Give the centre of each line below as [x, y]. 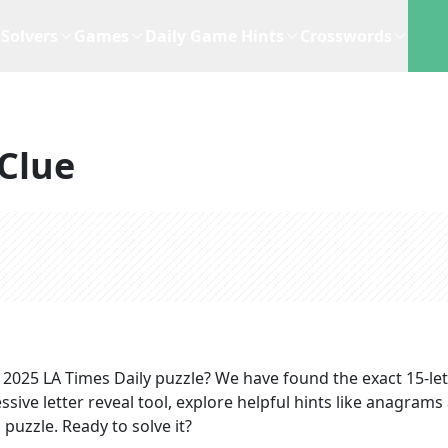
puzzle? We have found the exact [278, 378]
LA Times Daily [97, 378]
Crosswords [346, 36]
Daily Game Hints [214, 36]
